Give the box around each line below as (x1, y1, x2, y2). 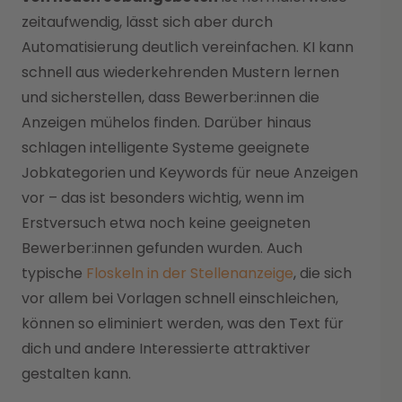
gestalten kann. (22, 363, 131, 384)
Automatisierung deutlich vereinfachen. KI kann (22, 36, 354, 57)
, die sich (293, 262, 352, 284)
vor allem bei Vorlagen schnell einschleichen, (22, 287, 338, 309)
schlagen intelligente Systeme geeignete (22, 136, 310, 158)
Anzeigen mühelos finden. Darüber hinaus (22, 111, 311, 133)
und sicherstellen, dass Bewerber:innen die (22, 86, 319, 108)
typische (22, 262, 86, 284)
